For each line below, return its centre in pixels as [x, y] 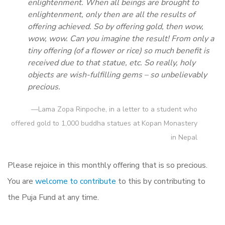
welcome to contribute [76, 182]
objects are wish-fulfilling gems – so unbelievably [117, 75]
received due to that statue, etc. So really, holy [111, 63]
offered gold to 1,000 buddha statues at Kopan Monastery [104, 124]
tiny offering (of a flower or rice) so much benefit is [119, 51]
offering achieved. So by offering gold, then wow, [116, 27]
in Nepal [184, 138]
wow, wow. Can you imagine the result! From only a [121, 39]
